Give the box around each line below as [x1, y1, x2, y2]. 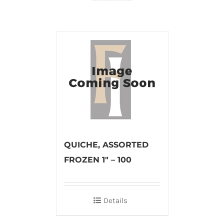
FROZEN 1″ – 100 [63, 154, 131, 164]
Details [103, 195, 127, 205]
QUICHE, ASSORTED [63, 139, 148, 149]
